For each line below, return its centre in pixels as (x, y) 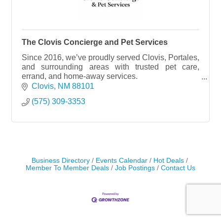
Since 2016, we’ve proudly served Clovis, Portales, (110, 57)
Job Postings (135, 168)
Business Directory (60, 160)
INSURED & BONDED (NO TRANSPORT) (97, 95)
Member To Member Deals (67, 168)
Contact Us (178, 168)
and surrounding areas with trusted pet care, (110, 67)
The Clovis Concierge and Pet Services (95, 42)
